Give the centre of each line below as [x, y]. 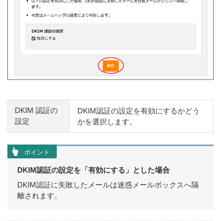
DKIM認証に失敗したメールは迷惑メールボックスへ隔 [108, 184]
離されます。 [39, 195]
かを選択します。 [107, 121]
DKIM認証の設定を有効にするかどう [139, 110]
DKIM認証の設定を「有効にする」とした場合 [93, 170]
